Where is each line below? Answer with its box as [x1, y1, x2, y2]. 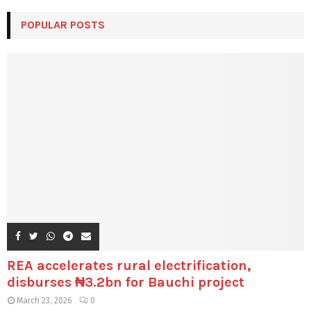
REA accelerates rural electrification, [7, 257, 251, 274]
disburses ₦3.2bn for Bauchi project [7, 274, 244, 290]
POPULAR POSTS [21, 17, 105, 31]
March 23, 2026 [17, 295, 72, 305]
